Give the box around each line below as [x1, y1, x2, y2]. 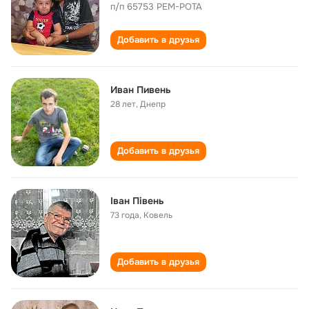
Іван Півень [110, 195, 164, 207]
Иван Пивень [110, 83, 171, 96]
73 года [110, 210, 139, 221]
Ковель [143, 210, 172, 221]
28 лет [110, 99, 136, 110]
